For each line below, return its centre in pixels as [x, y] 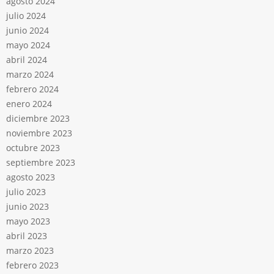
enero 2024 [29, 104]
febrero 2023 [32, 265]
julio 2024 [26, 16]
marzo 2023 [30, 251]
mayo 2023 [28, 221]
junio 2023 [28, 207]
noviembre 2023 [39, 133]
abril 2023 [27, 236]
